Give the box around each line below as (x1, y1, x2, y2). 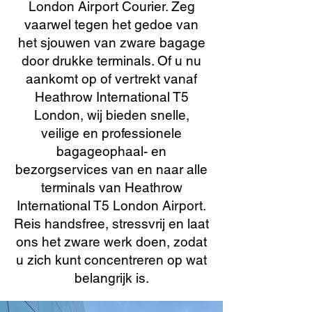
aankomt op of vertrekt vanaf (26, 71, 197, 86)
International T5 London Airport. (17, 198, 206, 213)
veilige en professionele (41, 125, 182, 141)
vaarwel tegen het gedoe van (24, 17, 198, 32)
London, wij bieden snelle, (33, 107, 189, 123)
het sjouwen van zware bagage (17, 35, 205, 50)
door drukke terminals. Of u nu (22, 53, 201, 68)
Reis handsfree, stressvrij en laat (14, 216, 209, 231)
